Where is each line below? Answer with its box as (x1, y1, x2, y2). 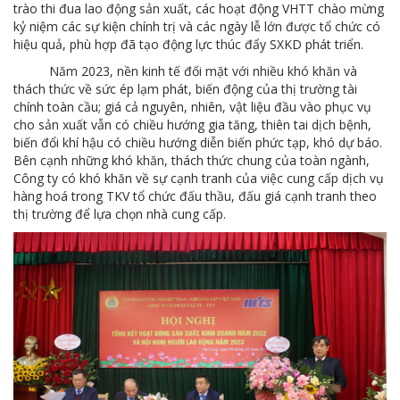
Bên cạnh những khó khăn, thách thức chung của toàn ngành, (13, 152, 370, 170)
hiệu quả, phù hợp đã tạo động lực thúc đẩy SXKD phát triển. (13, 36, 363, 54)
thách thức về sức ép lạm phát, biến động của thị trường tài (13, 80, 357, 98)
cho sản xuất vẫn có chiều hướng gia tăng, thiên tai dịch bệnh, (13, 116, 371, 134)
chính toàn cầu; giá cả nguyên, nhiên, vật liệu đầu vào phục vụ (13, 98, 371, 116)
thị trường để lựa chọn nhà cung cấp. (13, 205, 226, 223)
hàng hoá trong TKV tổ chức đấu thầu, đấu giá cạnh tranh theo (13, 187, 377, 205)
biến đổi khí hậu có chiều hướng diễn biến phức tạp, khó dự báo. (13, 134, 382, 152)
